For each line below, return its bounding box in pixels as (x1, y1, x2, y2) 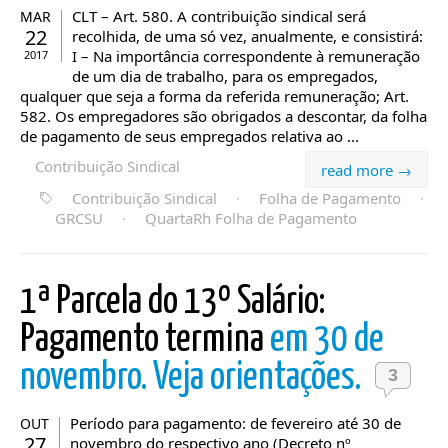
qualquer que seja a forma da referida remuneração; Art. (20, 86, 409, 106)
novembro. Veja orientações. (20, 360, 367, 397)
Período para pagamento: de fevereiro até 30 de (70, 413, 401, 433)
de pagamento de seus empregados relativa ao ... (20, 126, 359, 146)
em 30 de (270, 322, 384, 359)
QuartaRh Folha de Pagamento (145, 208, 357, 228)
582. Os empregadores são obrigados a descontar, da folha (20, 106, 427, 126)
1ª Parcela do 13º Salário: (20, 284, 325, 321)
